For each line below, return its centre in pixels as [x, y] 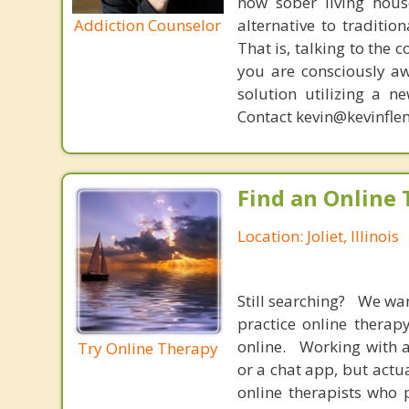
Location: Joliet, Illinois [318, 236]
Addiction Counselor [148, 25]
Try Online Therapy [147, 348]
